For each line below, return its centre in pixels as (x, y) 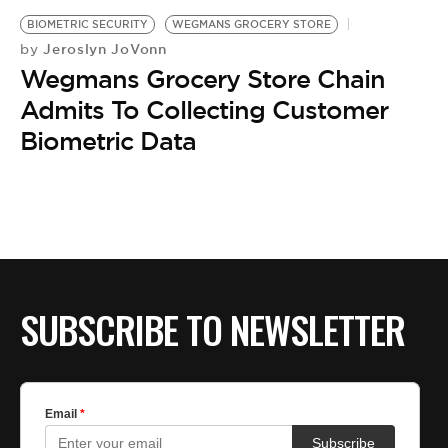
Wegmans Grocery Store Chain (202, 79)
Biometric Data (108, 141)
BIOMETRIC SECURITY (87, 25)
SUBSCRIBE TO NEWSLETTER (212, 329)
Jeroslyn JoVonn (102, 49)
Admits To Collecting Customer (204, 110)
